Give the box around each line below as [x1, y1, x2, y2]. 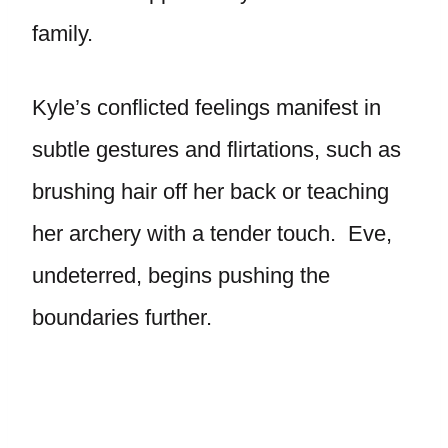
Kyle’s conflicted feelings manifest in [32, 95, 381, 120]
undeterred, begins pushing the [32, 263, 330, 288]
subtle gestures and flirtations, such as [32, 137, 401, 162]
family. [32, 21, 93, 46]
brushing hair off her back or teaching [32, 179, 389, 204]
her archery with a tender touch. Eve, [32, 221, 392, 246]
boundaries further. [32, 305, 212, 330]
